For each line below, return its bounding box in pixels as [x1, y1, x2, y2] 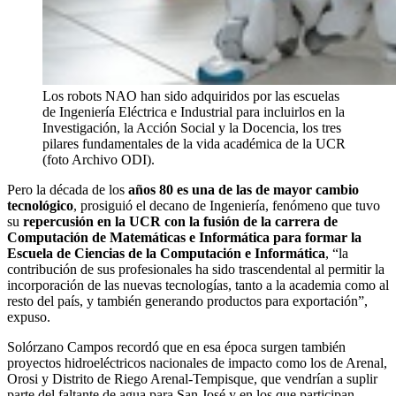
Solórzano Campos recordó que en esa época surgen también [7, 339, 346, 355]
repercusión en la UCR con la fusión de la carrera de [23, 214, 338, 230]
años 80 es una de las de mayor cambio [128, 182, 359, 198]
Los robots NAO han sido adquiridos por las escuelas [42, 88, 339, 104]
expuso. [7, 309, 50, 325]
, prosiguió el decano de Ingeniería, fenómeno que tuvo [73, 198, 380, 214]
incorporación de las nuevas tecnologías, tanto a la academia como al [7, 278, 389, 293]
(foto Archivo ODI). [42, 152, 155, 168]
